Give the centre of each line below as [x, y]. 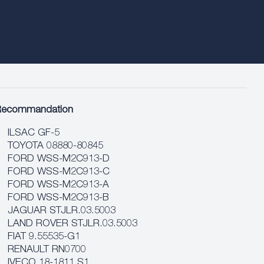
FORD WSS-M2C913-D [59, 159]
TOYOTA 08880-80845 [56, 146]
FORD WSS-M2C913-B [59, 198]
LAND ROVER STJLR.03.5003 [73, 224]
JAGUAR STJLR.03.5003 [62, 211]
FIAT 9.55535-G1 [44, 237]
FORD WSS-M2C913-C [59, 172]
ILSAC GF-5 [34, 133]
